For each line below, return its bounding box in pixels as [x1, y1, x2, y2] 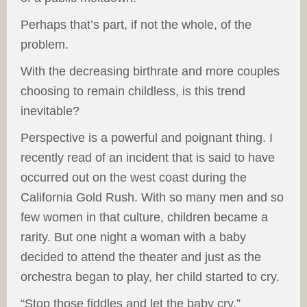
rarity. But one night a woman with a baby [21, 230, 246, 244]
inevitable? [21, 104, 79, 118]
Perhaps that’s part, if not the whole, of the [21, 18, 251, 32]
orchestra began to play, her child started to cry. [21, 270, 280, 284]
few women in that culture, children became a [21, 210, 268, 224]
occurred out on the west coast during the [21, 171, 247, 184]
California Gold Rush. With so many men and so [21, 191, 284, 204]
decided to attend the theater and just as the [21, 250, 261, 264]
